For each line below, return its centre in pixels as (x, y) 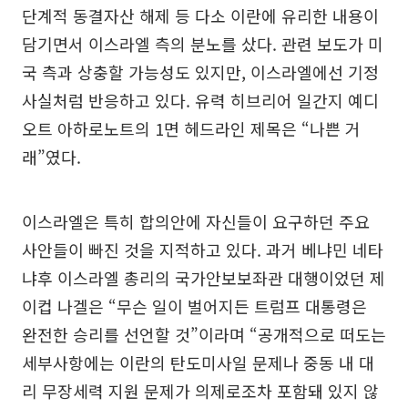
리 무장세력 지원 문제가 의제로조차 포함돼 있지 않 (200, 391)
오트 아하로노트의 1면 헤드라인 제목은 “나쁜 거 (191, 129)
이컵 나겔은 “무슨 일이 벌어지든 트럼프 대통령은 (194, 306)
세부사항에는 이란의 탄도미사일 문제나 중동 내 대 (198, 363)
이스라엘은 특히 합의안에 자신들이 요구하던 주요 (196, 222)
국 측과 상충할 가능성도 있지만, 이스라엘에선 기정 (200, 72)
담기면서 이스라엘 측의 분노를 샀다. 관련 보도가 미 (203, 44)
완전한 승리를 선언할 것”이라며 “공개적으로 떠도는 (204, 335)
